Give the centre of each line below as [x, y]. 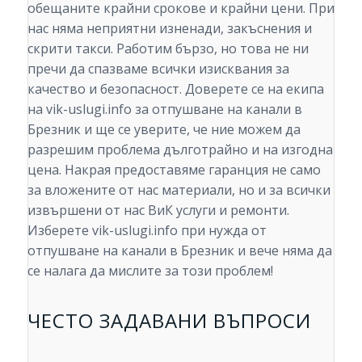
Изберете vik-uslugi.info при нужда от [147, 230]
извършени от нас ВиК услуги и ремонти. [158, 210]
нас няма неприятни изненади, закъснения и [169, 28]
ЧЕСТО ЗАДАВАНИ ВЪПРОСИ [169, 321]
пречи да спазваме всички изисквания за [158, 68]
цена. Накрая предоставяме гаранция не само [174, 169]
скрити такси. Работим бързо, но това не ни [168, 48]
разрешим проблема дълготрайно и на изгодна [180, 149]
